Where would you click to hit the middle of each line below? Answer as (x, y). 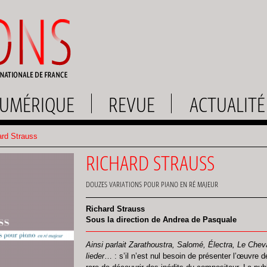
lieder (95, 256)
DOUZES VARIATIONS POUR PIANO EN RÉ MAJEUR (152, 184)
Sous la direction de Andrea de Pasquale (162, 220)
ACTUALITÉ (227, 105)
